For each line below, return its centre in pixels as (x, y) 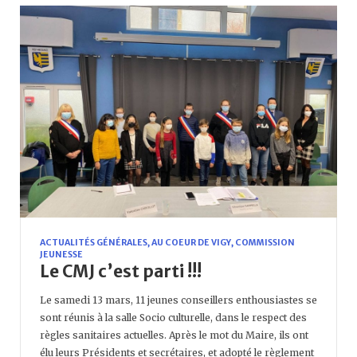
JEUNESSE (61, 254)
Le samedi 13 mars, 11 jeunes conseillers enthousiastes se (178, 300)
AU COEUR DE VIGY (191, 242)
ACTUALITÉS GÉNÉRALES (94, 242)
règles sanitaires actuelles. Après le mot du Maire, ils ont (174, 335)
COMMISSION (265, 242)
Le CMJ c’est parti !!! (121, 271)
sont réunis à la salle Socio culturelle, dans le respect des (173, 317)
